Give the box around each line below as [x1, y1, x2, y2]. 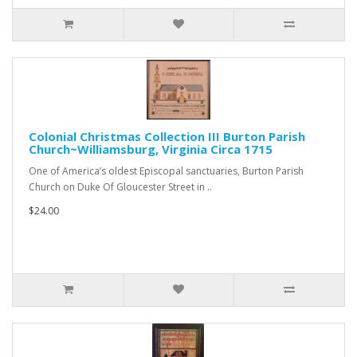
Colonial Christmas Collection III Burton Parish [29, 128, 305, 144]
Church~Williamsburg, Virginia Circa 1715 [29, 141, 273, 157]
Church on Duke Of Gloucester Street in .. [29, 180, 212, 194]
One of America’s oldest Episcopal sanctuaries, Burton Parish [29, 164, 304, 178]
